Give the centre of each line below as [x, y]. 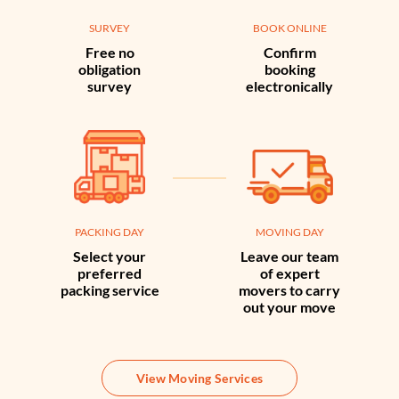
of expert [289, 273]
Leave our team [289, 256]
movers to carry [289, 290]
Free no [110, 53]
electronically [289, 86]
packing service [110, 290]
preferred [110, 273]
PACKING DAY [110, 232]
